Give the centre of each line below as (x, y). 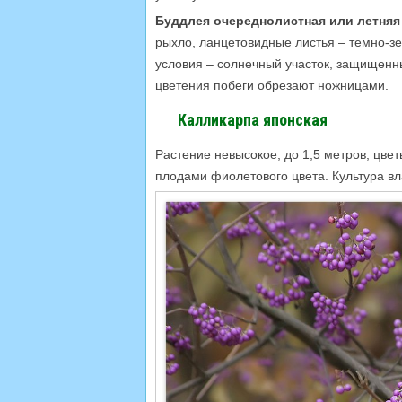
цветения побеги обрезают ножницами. (272, 85)
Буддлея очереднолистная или (256, 20)
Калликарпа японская (253, 119)
